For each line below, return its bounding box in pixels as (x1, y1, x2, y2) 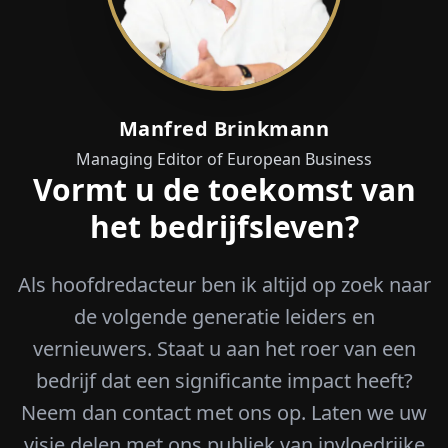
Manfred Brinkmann (118, 115, 330, 143)
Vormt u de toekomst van (32, 169, 416, 211)
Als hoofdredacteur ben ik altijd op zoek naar (17, 271, 431, 299)
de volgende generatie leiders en (73, 303, 375, 331)
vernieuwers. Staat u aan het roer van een (32, 335, 416, 363)
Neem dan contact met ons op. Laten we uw (21, 399, 427, 427)
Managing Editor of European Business (76, 148, 372, 171)
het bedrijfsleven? (89, 206, 359, 248)
